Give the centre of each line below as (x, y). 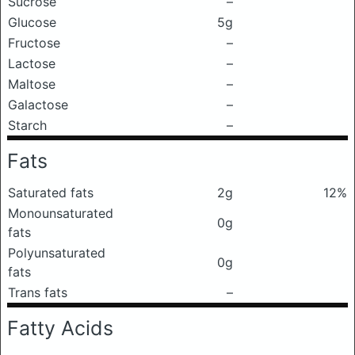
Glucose (32, 22)
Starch (27, 125)
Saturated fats (51, 193)
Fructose (34, 43)
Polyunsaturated (57, 253)
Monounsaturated (61, 213)
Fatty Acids (60, 328)
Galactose (38, 105)
